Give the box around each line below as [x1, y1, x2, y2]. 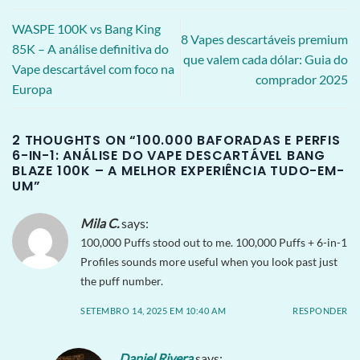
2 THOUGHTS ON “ [12, 131, 137, 150]
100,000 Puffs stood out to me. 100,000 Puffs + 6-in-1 [80, 235, 347, 250]
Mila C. [80, 215, 119, 231]
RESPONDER [292, 305, 348, 317]
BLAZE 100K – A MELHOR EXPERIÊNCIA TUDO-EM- [12, 162, 345, 181]
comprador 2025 [256, 71, 348, 87]
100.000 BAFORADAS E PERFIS [137, 131, 341, 150]
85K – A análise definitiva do [12, 41, 169, 57]
